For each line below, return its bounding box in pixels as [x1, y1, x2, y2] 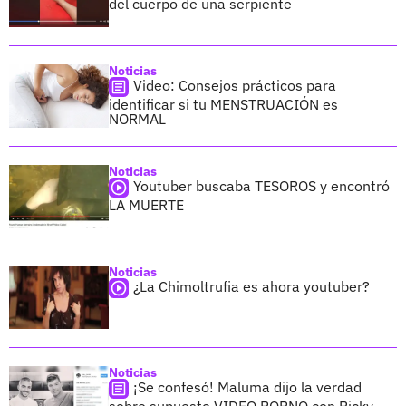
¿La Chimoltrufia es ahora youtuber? [133, 277, 370, 296]
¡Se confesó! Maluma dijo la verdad [133, 378, 362, 397]
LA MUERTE [109, 196, 184, 215]
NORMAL [109, 110, 166, 129]
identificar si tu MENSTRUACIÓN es [109, 95, 338, 114]
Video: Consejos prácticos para [133, 76, 336, 95]
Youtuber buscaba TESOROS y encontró [133, 177, 390, 196]
